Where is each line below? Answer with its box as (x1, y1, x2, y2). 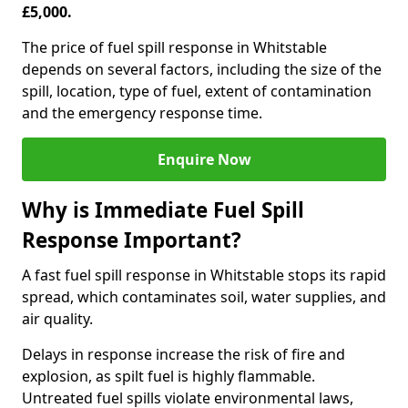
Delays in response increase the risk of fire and (22, 344, 345, 364)
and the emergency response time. (22, 103, 262, 123)
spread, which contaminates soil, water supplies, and (22, 287, 386, 307)
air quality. (22, 309, 93, 329)
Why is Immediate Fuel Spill (22, 196, 304, 224)
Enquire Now (157, 149, 251, 169)
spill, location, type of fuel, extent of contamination (22, 81, 372, 101)
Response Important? (22, 226, 241, 254)
